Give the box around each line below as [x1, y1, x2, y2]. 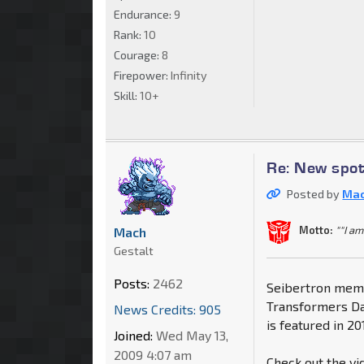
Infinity [171, 67, 207, 82]
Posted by [287, 186, 343, 201]
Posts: [114, 275, 149, 291]
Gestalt [114, 243, 154, 258]
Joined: [114, 327, 153, 343]
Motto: [299, 223, 334, 237]
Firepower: [114, 67, 171, 82]
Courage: [114, 47, 162, 62]
